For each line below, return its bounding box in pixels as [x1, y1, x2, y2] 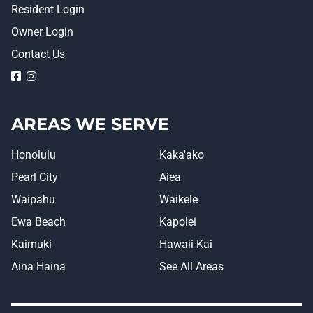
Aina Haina [11, 260, 66, 273]
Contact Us [11, 48, 65, 61]
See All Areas [159, 260, 224, 273]
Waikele [159, 193, 198, 206]
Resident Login [11, 3, 85, 16]
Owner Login [11, 25, 73, 38]
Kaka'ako [159, 148, 204, 161]
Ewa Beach [11, 215, 66, 228]
